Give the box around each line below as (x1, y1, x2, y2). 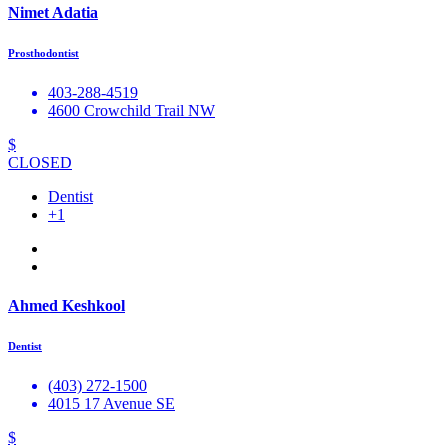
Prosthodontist (8, 46, 79, 59)
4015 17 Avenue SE (48, 395, 175, 413)
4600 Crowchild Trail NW (48, 101, 215, 119)
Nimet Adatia (8, 3, 98, 21)
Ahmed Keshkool (8, 297, 125, 315)
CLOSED (8, 153, 72, 171)
